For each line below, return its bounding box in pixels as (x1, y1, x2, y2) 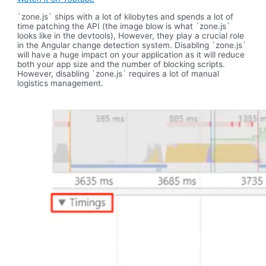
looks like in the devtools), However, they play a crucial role (17, 31, 245, 41)
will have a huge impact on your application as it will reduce (17, 50, 245, 60)
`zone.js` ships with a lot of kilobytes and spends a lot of (17, 12, 234, 22)
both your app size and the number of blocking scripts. (17, 59, 226, 69)
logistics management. (17, 78, 104, 88)
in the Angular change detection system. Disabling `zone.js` (17, 40, 247, 50)
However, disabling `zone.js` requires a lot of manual (17, 69, 220, 79)
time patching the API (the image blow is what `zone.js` (17, 21, 231, 31)
